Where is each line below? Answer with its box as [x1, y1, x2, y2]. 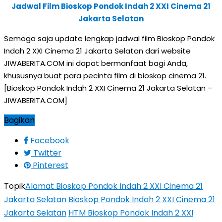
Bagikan [4, 114, 35, 126]
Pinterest [33, 160, 68, 171]
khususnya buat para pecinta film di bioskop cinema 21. [4, 70, 206, 81]
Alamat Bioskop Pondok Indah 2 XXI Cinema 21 [25, 180, 203, 192]
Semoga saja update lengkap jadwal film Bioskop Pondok [4, 33, 215, 44]
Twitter [33, 147, 61, 159]
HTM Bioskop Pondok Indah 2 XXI [68, 207, 193, 219]
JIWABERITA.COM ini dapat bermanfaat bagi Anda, [4, 58, 188, 68]
